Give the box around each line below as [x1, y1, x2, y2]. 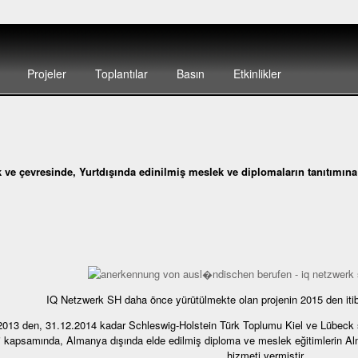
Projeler [26, 66, 66, 82]
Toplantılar [94, 66, 148, 82]
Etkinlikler [233, 66, 281, 82]
